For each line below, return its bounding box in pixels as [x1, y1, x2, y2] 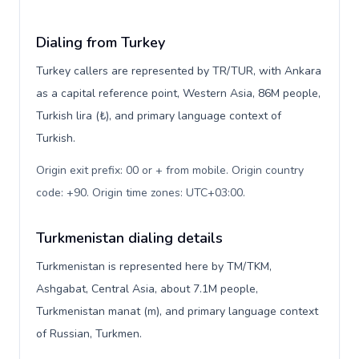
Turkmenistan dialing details [36, 228, 223, 248]
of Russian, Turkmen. [36, 326, 142, 341]
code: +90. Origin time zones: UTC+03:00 [36, 185, 243, 200]
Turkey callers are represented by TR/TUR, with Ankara [36, 63, 321, 79]
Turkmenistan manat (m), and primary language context [36, 304, 318, 319]
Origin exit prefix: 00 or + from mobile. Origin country [36, 163, 304, 178]
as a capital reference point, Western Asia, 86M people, [36, 86, 321, 101]
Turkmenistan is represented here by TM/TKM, [36, 259, 272, 274]
